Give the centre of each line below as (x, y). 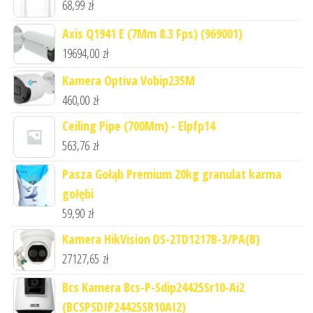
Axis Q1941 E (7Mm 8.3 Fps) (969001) (152, 33)
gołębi (78, 194)
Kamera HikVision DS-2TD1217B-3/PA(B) (161, 239)
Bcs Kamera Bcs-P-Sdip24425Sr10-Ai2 (153, 287)
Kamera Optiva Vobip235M (129, 81)
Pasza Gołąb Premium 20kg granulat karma (172, 174)
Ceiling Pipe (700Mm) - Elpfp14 (139, 126)
